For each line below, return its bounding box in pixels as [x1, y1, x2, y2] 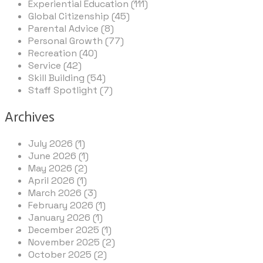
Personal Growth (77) [28, 35, 124, 48]
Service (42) [28, 59, 82, 72]
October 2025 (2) [28, 248, 107, 261]
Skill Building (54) [28, 72, 106, 85]
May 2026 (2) [28, 162, 87, 175]
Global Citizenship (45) [28, 10, 130, 23]
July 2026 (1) [28, 137, 85, 150]
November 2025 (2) [28, 236, 115, 249]
